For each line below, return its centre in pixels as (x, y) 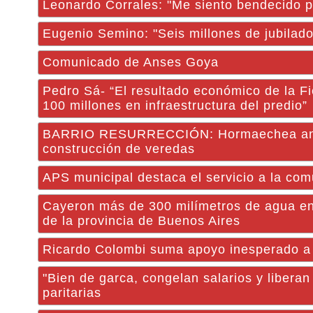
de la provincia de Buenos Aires (141, 221)
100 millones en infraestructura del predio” (175, 105)
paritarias (72, 293)
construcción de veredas (119, 149)
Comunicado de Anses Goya (131, 62)
